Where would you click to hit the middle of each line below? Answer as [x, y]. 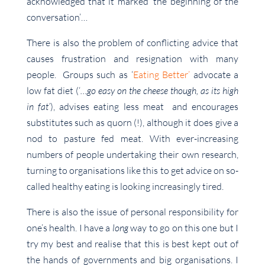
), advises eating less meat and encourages [144, 107]
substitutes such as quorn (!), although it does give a [132, 123]
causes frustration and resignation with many [132, 59]
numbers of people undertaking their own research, [132, 155]
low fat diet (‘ [53, 91]
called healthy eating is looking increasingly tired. [125, 187]
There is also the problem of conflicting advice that [132, 43]
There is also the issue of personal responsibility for [132, 212]
